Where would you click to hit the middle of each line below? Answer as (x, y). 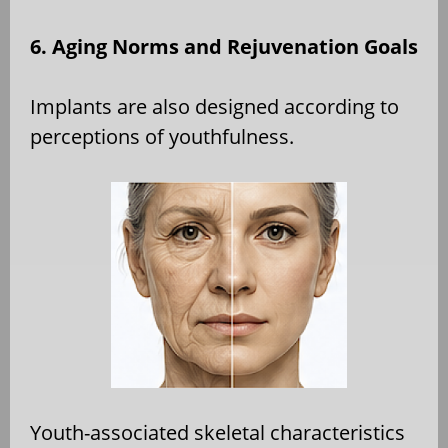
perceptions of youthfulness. (162, 137)
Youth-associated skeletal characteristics (217, 432)
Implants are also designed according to (214, 107)
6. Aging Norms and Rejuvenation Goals (224, 47)
